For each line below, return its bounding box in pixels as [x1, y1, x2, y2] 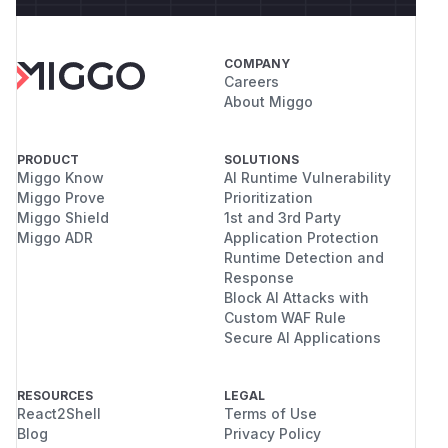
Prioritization [224, 188, 313, 206]
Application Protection [224, 228, 379, 246]
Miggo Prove [17, 188, 105, 206]
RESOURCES [17, 387, 93, 403]
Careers [224, 72, 279, 90]
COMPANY [224, 55, 290, 71]
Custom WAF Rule [224, 308, 346, 326]
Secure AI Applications [224, 328, 381, 346]
